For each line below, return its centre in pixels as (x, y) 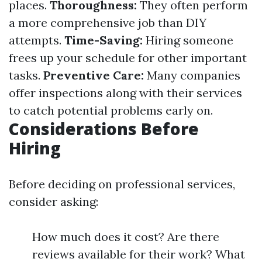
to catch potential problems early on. (111, 110)
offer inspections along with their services (125, 93)
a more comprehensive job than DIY (108, 23)
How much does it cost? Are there (126, 237)
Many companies (192, 75)
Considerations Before (104, 129)
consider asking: (54, 201)
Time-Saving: (104, 40)
